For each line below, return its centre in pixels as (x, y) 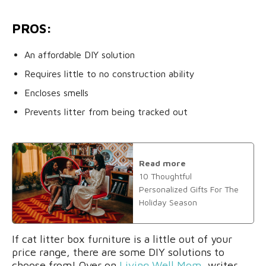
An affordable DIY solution (80, 54)
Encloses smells (56, 92)
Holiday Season (168, 202)
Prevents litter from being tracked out (106, 111)
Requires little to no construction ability (110, 73)
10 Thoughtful (165, 176)
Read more (162, 163)
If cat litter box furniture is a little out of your (122, 239)
